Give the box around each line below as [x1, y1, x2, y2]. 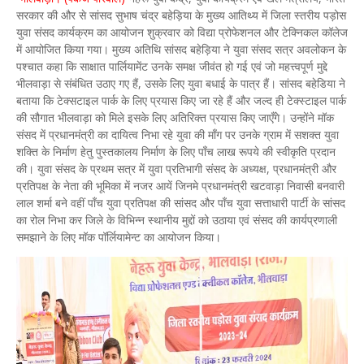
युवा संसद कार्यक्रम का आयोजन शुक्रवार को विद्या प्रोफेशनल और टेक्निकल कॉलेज [16, 24, 348, 40]
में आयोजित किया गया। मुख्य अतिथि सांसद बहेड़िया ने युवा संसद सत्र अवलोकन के [16, 41, 346, 57]
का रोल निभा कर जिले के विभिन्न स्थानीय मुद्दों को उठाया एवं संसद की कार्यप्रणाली [16, 212, 337, 227]
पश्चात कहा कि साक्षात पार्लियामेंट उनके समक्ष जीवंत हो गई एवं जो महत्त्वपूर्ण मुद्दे [16, 58, 327, 74]
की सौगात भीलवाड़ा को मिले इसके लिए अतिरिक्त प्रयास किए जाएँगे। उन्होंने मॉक [16, 110, 334, 125]
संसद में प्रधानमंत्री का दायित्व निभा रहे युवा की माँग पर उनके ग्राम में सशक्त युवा [16, 127, 339, 142]
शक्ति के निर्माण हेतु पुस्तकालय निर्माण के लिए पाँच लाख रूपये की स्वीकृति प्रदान [16, 144, 336, 159]
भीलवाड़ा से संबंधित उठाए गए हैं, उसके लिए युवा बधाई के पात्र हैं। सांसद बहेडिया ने [16, 76, 345, 91]
